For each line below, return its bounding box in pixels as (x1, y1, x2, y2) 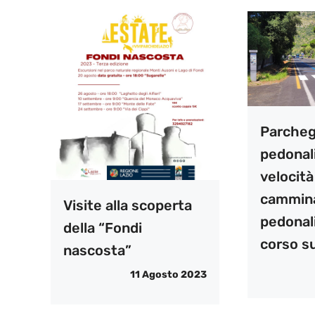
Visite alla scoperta (63, 197, 192, 214)
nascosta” (63, 242, 131, 259)
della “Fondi (63, 219, 142, 237)
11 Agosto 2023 (129, 269, 207, 281)
